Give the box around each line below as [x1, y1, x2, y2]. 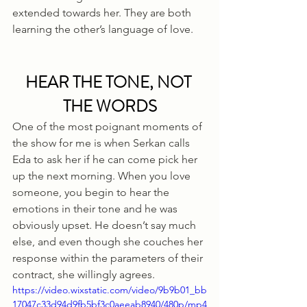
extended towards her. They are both [12, 5, 194, 19]
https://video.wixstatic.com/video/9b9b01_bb [12, 283, 207, 296]
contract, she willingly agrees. [12, 267, 158, 281]
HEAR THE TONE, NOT [25, 70, 195, 94]
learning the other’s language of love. [12, 22, 193, 36]
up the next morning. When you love [12, 169, 193, 182]
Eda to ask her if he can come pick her [12, 152, 200, 166]
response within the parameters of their [12, 251, 206, 265]
